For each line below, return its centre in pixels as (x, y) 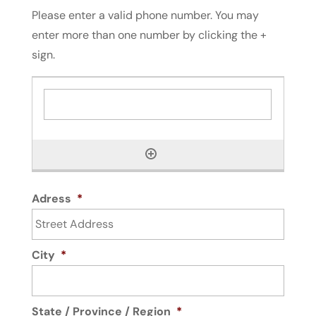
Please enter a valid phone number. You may (145, 16)
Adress (51, 199)
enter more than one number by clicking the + (149, 35)
